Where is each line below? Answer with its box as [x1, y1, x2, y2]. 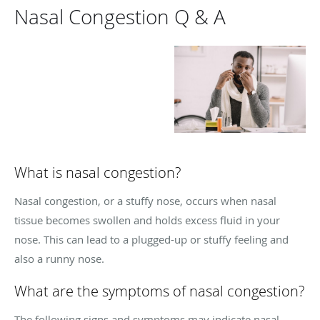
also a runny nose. [14, 251, 104, 266]
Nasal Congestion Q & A [14, 3, 226, 30]
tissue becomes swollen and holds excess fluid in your [14, 213, 280, 227]
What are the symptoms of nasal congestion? [14, 281, 304, 301]
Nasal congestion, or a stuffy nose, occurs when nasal [14, 194, 276, 208]
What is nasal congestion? [14, 163, 181, 182]
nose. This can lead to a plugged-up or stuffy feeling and [14, 232, 289, 246]
